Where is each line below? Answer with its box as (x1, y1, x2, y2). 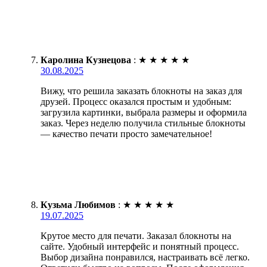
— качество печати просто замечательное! (41, 129, 212, 139)
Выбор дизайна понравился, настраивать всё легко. (41, 252, 250, 263)
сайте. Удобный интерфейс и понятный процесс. (41, 241, 239, 252)
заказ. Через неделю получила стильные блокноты (41, 118, 246, 129)
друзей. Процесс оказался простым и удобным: (41, 97, 231, 107)
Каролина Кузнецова (41, 55, 131, 66)
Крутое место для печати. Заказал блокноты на (41, 231, 231, 241)
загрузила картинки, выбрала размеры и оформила (41, 107, 247, 118)
